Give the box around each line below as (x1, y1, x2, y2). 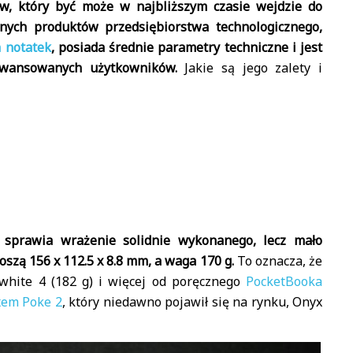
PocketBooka (246, 273, 322, 290)
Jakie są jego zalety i (176, 59, 322, 76)
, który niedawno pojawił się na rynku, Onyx (61, 293, 322, 310)
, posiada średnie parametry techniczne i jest (50, 39, 322, 56)
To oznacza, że (233, 252, 323, 269)
